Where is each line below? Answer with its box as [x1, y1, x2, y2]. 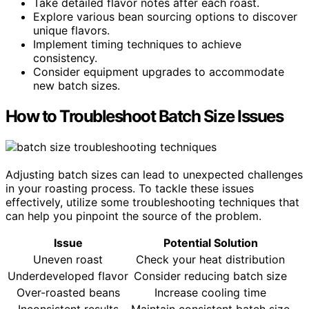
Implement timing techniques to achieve [33, 37, 241, 52]
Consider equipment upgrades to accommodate [33, 65, 284, 79]
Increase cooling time [154, 285, 266, 299]
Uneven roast [33, 252, 103, 266]
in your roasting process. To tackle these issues [6, 181, 254, 195]
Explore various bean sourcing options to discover [33, 10, 297, 24]
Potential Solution [163, 235, 258, 250]
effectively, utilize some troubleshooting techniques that [6, 195, 299, 209]
